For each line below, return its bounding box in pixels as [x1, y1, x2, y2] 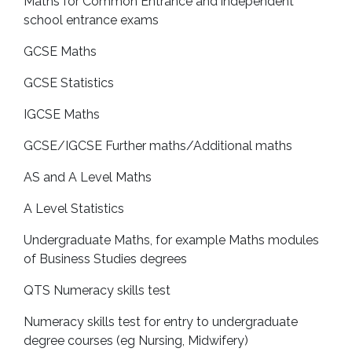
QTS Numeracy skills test [24, 283, 170, 298]
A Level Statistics [24, 201, 124, 216]
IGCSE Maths [24, 107, 100, 122]
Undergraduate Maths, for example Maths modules [24, 233, 319, 247]
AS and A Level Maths [24, 170, 152, 185]
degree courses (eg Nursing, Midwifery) [24, 333, 248, 348]
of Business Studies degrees [24, 251, 187, 266]
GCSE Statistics [24, 75, 114, 90]
